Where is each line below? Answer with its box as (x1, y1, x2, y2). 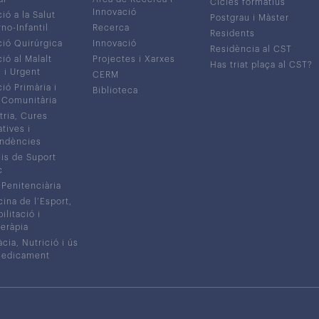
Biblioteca (93, 85, 138, 95)
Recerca (93, 23, 130, 32)
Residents (209, 28, 255, 38)
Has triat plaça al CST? (209, 60, 313, 69)
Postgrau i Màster (209, 13, 289, 22)
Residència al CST (209, 44, 292, 53)
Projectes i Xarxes (93, 54, 175, 63)
